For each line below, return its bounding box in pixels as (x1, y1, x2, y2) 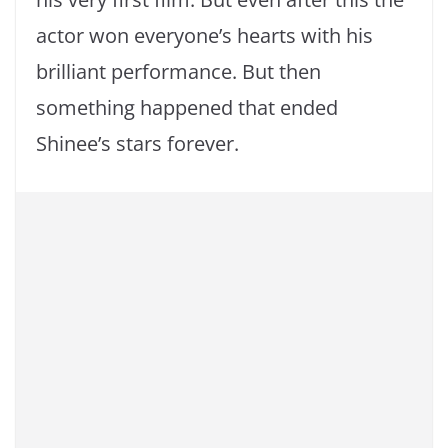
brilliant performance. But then (36, 58, 321, 86)
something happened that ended (36, 94, 338, 122)
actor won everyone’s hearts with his (36, 22, 373, 50)
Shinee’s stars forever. (36, 130, 239, 158)
